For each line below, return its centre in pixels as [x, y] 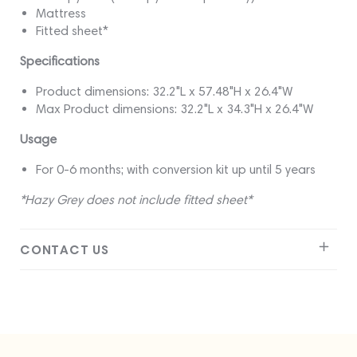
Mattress [61, 14]
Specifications [60, 61]
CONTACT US [65, 250]
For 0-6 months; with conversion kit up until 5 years [176, 170]
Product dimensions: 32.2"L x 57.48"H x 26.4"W [164, 92]
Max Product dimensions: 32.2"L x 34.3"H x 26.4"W [175, 109]
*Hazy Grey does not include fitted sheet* [136, 200]
